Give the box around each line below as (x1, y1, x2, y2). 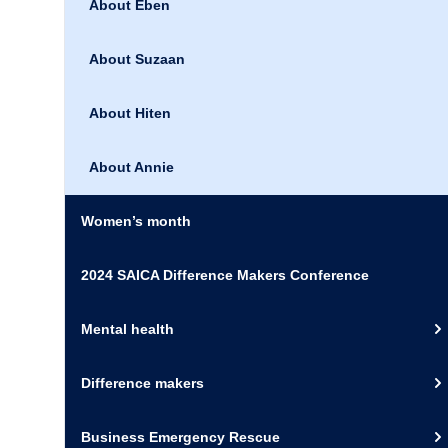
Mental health (81, 321, 174, 337)
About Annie (89, 159, 174, 175)
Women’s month (81, 213, 191, 229)
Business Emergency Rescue (81, 429, 280, 445)
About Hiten (89, 105, 171, 121)
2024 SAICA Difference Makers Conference (81, 267, 369, 283)
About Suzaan (89, 51, 185, 67)
